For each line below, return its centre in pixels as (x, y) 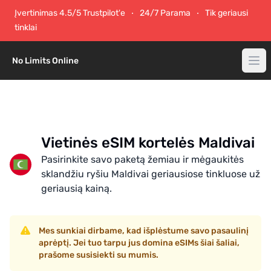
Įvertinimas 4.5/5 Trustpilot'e (70, 13)
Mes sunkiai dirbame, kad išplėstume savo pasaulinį (144, 231)
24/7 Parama (165, 13)
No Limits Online (45, 61)
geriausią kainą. (77, 188)
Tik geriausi (227, 13)
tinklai (26, 28)
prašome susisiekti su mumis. (99, 255)
